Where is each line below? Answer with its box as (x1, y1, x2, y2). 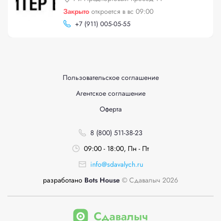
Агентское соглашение (75, 88, 146, 98)
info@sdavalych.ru (90, 159, 143, 169)
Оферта (99, 104, 122, 114)
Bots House (82, 175, 120, 185)
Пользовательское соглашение (62, 73, 159, 82)
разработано (43, 175, 82, 185)
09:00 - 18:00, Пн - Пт (84, 144, 149, 153)
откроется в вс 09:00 (91, 6, 153, 16)
